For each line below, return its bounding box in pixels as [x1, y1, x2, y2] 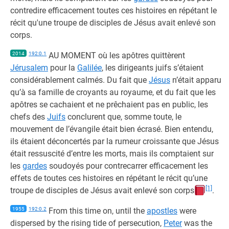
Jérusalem [10, 63, 48, 73]
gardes [22, 161, 47, 171]
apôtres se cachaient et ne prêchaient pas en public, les [10, 100, 208, 109]
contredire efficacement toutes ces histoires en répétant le [10, 6, 217, 15]
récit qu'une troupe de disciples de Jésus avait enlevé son [10, 18, 216, 28]
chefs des [10, 112, 47, 122]
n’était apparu [170, 75, 221, 85]
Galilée [77, 63, 102, 73]
